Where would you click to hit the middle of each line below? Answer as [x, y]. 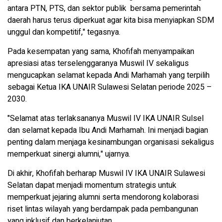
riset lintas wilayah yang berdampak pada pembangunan [103, 209]
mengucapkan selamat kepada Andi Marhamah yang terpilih [109, 76]
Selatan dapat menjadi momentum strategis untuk [92, 186]
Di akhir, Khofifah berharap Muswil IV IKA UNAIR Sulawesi [106, 174]
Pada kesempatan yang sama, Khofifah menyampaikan [101, 52]
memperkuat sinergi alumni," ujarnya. [69, 154]
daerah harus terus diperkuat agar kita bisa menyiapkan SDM [111, 21]
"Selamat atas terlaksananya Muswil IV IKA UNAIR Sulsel [106, 119]
